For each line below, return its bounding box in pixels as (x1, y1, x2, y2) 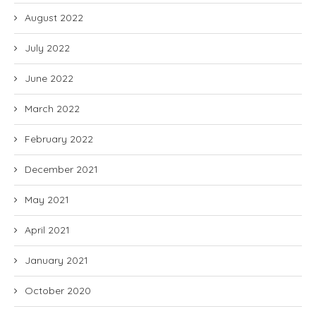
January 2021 (25, 254, 88, 267)
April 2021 (25, 224, 70, 236)
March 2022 (25, 102, 80, 115)
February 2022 (25, 133, 93, 145)
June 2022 (25, 72, 73, 85)
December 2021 (25, 163, 98, 176)
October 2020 (25, 284, 91, 297)
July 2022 (25, 42, 70, 54)
